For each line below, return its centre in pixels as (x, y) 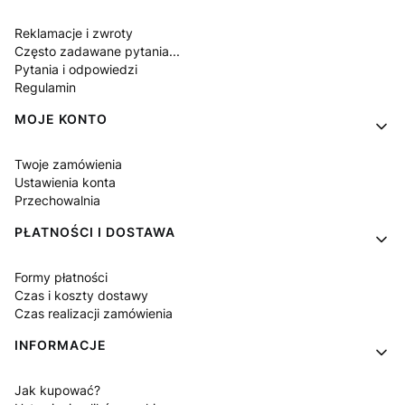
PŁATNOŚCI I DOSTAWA (95, 232)
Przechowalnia (57, 201)
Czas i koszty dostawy (81, 296)
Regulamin (45, 88)
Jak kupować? (57, 391)
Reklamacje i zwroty (74, 33)
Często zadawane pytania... (97, 52)
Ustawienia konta (65, 183)
